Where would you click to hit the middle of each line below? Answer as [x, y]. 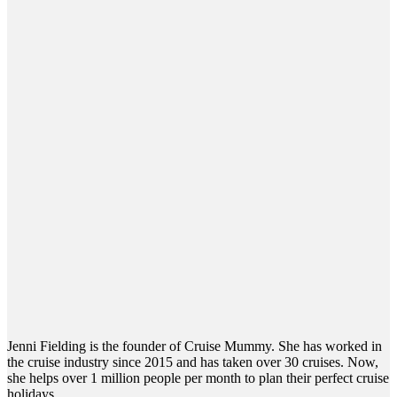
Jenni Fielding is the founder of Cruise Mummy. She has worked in [195, 346]
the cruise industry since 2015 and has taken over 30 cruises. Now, [193, 362]
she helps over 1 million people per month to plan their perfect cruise [198, 378]
